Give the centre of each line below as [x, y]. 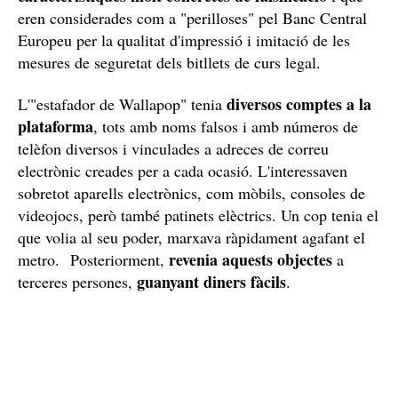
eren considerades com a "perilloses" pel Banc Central [192, 17]
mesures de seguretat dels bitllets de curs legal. [172, 62]
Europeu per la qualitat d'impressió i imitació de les [184, 40]
